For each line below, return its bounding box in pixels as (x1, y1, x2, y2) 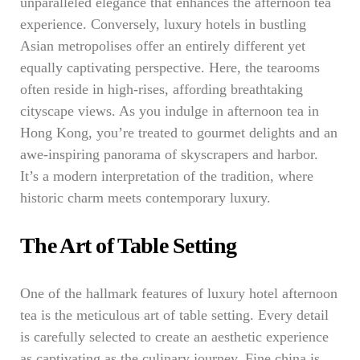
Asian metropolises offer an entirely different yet (20, 38, 305, 54)
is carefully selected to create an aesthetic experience (20, 329, 329, 345)
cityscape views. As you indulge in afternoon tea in (20, 103, 319, 119)
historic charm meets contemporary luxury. (20, 190, 271, 206)
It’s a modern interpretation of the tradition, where (20, 168, 313, 184)
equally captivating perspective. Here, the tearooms (20, 59, 320, 76)
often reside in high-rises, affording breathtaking (20, 81, 303, 97)
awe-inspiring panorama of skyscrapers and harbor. (20, 146, 318, 162)
